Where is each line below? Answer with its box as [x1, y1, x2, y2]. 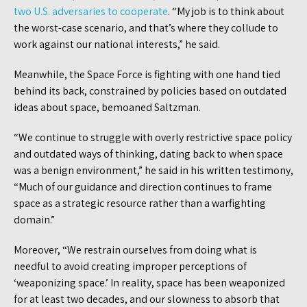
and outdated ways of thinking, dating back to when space [14, 146, 283, 161]
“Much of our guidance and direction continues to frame [14, 179, 272, 194]
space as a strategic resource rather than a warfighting [14, 195, 266, 210]
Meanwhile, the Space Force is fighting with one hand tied [14, 66, 280, 82]
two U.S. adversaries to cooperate [14, 3, 168, 19]
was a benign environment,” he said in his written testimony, [14, 162, 293, 177]
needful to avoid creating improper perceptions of [14, 258, 247, 273]
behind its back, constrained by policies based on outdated [14, 83, 286, 98]
